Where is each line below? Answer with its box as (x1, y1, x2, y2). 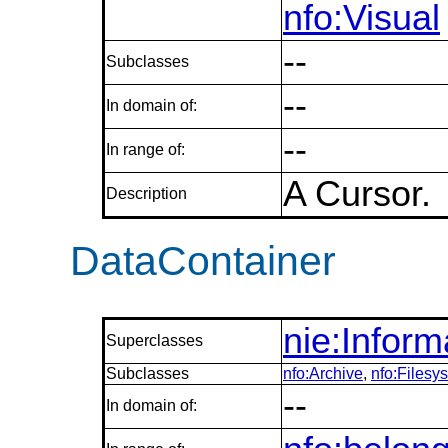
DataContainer (70, 238, 336, 285)
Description (106, 185, 187, 203)
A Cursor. (283, 174, 431, 215)
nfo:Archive (283, 365, 363, 383)
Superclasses (106, 332, 203, 350)
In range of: (106, 141, 185, 159)
